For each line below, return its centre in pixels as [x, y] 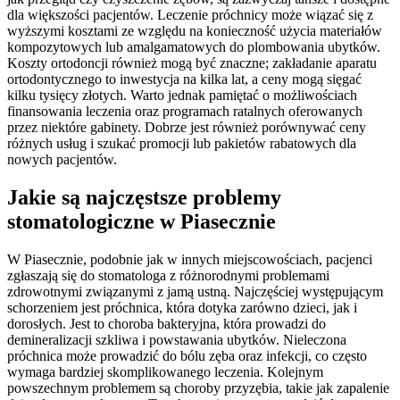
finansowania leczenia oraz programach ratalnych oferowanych [185, 111]
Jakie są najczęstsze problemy [144, 197]
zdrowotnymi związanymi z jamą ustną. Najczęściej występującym [195, 291]
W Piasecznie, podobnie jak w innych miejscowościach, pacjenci [190, 259]
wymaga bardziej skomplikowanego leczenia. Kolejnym [165, 371]
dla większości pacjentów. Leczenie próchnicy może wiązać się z [190, 14]
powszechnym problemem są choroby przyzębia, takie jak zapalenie [198, 387]
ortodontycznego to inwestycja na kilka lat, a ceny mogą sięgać [184, 79]
